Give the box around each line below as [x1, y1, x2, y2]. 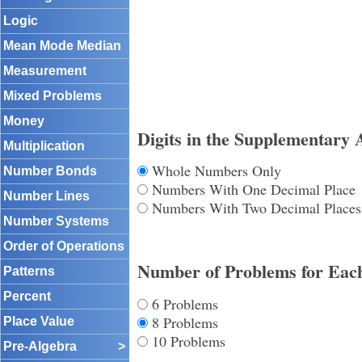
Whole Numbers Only [148, 161, 281, 181]
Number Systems [3, 214, 109, 228]
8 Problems [148, 312, 218, 332]
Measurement [3, 64, 86, 78]
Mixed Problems [3, 89, 102, 103]
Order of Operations [3, 239, 124, 253]
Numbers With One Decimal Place [148, 179, 356, 200]
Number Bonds [3, 164, 97, 178]
